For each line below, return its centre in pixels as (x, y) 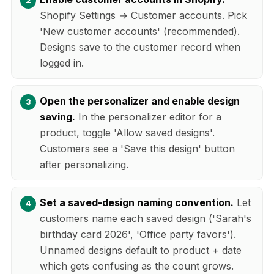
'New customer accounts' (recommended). (140, 31)
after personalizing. (84, 164)
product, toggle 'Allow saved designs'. (127, 132)
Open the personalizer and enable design (140, 101)
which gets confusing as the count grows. (137, 266)
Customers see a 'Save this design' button (137, 148)
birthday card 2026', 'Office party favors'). (138, 234)
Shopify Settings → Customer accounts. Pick (143, 15)
